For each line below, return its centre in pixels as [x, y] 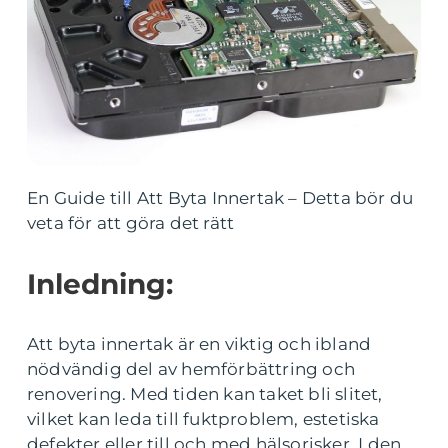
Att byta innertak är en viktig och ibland [199, 344]
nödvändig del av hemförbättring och [191, 369]
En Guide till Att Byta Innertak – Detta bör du [220, 198]
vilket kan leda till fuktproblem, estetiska [203, 419]
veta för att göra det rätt [131, 223]
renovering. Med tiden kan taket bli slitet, [205, 394]
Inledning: [100, 284]
